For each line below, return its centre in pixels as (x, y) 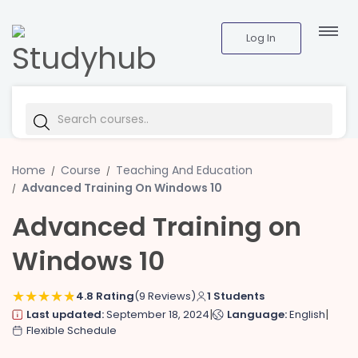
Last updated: (66, 314)
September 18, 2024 (158, 314)
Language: (258, 314)
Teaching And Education (184, 170)
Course (81, 170)
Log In (261, 38)
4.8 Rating (105, 296)
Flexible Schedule (72, 330)
